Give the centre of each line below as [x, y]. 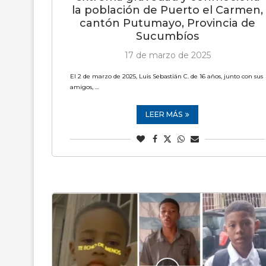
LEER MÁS [164, 114]
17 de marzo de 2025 [167, 55]
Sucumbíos [167, 36]
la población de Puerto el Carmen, [167, 10]
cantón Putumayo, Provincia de [167, 23]
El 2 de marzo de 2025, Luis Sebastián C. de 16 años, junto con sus [167, 76]
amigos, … [84, 87]
